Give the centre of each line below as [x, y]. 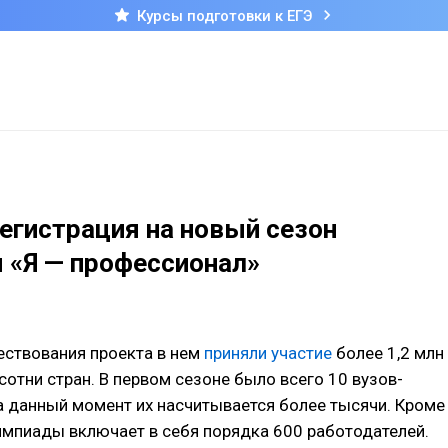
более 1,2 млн [388, 353]
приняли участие [268, 353]
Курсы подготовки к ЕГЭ [224, 15]
